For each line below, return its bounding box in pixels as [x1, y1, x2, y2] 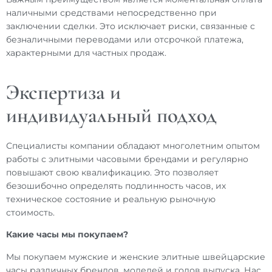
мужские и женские [66, 251, 161, 262]
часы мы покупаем [36, 229, 123, 240]
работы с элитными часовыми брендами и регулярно [6, 153, 248, 165]
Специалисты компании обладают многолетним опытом [6, 140, 260, 151]
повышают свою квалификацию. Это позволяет [6, 166, 219, 178]
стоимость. [6, 206, 55, 218]
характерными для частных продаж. [6, 47, 166, 59]
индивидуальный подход [6, 102, 217, 128]
